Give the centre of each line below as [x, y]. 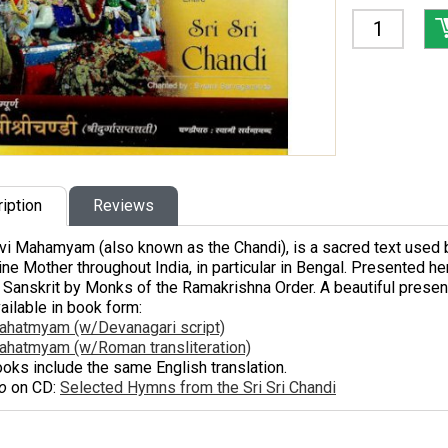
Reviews [123, 205]
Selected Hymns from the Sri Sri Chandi [198, 387]
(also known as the [164, 247]
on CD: [33, 387]
